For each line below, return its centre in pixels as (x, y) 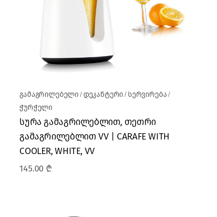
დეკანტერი (103, 95)
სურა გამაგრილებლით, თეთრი (88, 122)
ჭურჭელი (36, 108)
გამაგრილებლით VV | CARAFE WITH (94, 137)
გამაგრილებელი (49, 95)
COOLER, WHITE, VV (57, 151)
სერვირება (147, 95)
